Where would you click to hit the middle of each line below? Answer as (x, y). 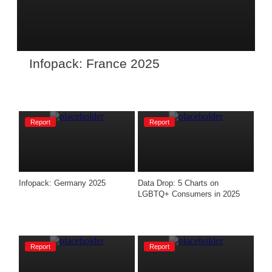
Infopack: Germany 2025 (62, 183)
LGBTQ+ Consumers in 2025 (189, 194)
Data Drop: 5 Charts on (178, 183)
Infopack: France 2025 (94, 63)
